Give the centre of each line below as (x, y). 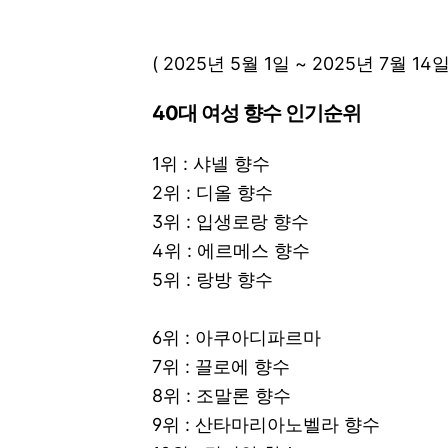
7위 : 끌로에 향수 (221, 366)
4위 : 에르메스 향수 (231, 250)
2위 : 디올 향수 (212, 192)
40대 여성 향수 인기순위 (256, 112)
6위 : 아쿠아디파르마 (236, 337)
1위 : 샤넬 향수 (211, 163)
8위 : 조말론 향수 (221, 395)
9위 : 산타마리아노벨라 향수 (266, 424)
